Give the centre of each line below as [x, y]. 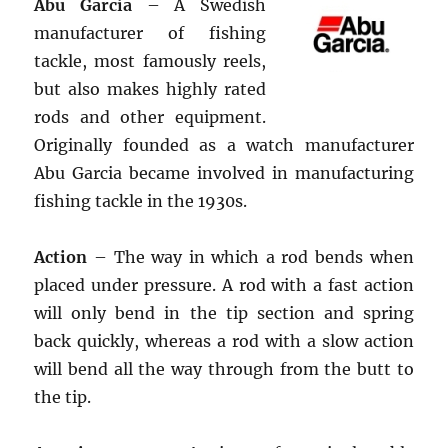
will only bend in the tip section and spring [224, 313]
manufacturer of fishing [150, 33]
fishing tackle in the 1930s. [141, 201]
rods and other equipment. [150, 117]
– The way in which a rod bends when [250, 257]
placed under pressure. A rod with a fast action [224, 285]
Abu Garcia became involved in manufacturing [224, 173]
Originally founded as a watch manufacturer [224, 145]
